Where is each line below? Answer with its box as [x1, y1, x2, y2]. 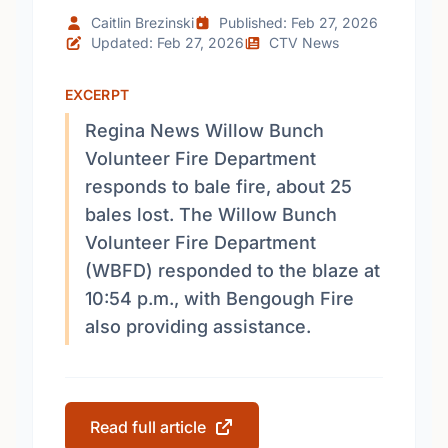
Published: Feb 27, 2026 [219, 14, 378, 31]
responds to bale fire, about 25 [85, 176, 352, 197]
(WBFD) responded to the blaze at [85, 260, 380, 281]
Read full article [90, 417, 206, 437]
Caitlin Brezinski [90, 14, 194, 31]
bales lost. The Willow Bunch [85, 204, 337, 225]
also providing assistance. [85, 316, 311, 337]
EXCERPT [65, 86, 130, 103]
